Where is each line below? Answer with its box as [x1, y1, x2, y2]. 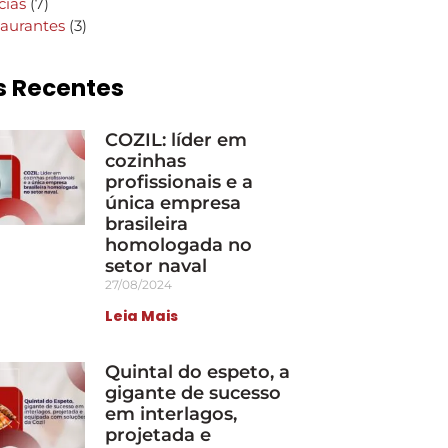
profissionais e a [105, 171, 254, 193]
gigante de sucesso [105, 382, 282, 404]
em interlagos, [105, 403, 238, 425]
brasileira [105, 213, 189, 235]
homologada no [105, 234, 253, 256]
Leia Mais [105, 306, 179, 326]
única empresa [105, 192, 242, 214]
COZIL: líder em [105, 129, 248, 151]
